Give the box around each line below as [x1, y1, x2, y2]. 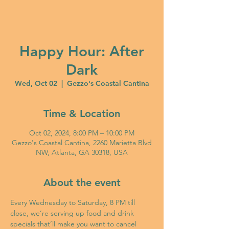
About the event [43, 176, 121, 189]
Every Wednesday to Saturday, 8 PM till [10, 198, 137, 207]
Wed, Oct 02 [14, 79, 57, 88]
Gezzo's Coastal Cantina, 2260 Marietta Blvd [12, 138, 152, 147]
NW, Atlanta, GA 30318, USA [36, 148, 128, 157]
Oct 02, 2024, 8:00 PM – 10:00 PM [29, 128, 134, 138]
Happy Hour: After [19, 42, 144, 60]
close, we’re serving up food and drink [10, 209, 136, 218]
